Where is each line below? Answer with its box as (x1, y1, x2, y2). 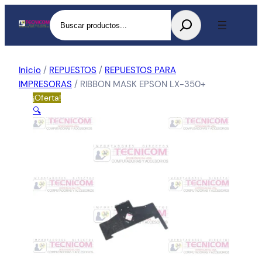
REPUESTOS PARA (105, 64, 176, 76)
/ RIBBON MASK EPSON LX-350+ (72, 78, 206, 90)
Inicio (19, 64, 41, 76)
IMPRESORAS (19, 78, 72, 90)
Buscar (49, 11, 78, 22)
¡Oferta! (33, 92, 61, 103)
